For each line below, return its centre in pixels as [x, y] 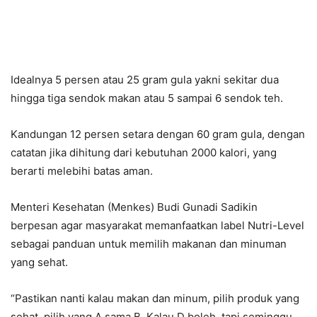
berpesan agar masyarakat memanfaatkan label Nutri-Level [157, 226]
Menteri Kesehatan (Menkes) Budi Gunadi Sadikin [134, 207]
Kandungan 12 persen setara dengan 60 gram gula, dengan [158, 134]
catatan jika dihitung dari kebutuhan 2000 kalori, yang [144, 153]
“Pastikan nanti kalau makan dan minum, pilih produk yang [155, 299]
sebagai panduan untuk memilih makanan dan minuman [149, 244]
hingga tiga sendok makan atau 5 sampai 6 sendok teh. [147, 98]
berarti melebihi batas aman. [82, 171]
